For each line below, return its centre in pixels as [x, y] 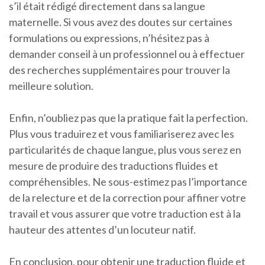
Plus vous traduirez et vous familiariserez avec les [122, 134]
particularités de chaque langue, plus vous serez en [125, 150]
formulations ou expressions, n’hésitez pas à [109, 38]
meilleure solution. [51, 86]
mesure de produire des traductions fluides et [114, 166]
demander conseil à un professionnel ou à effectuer [127, 54]
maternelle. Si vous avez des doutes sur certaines [121, 22]
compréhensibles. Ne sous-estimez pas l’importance [128, 182]
